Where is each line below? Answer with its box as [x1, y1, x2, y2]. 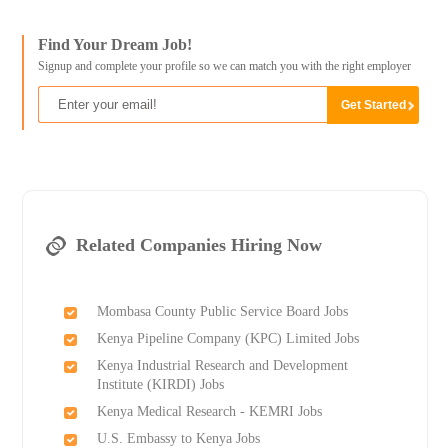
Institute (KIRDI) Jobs [96, 377, 224, 393]
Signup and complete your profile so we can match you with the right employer [37, 59, 411, 74]
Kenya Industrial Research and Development [96, 358, 348, 374]
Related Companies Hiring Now [75, 235, 322, 256]
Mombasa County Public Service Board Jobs [96, 304, 348, 320]
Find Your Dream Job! [37, 36, 192, 54]
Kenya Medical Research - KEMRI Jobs [96, 404, 322, 420]
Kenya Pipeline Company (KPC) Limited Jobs [96, 331, 359, 347]
